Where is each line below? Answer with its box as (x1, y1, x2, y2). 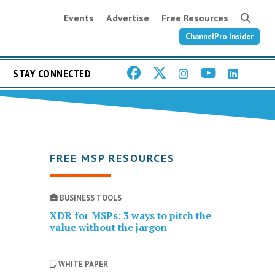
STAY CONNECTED (13, 66, 91, 81)
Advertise (106, 12, 149, 25)
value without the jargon (49, 220, 167, 234)
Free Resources (161, 12, 228, 25)
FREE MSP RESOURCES (49, 150, 175, 165)
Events (64, 12, 94, 25)
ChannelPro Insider (185, 31, 254, 42)
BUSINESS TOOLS (57, 192, 122, 203)
